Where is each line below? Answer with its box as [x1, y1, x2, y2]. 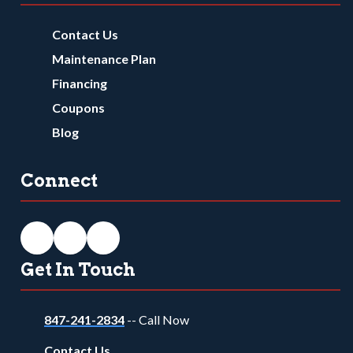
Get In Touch [20, 258, 136, 280]
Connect [20, 169, 98, 191]
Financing [52, 75, 107, 91]
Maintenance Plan [52, 50, 156, 66]
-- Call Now [127, 311, 189, 327]
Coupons [52, 99, 105, 115]
